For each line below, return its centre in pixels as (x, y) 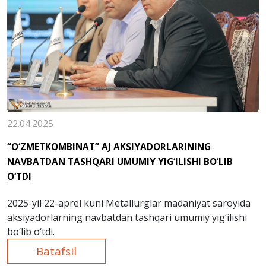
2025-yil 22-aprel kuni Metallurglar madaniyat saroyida (129, 203)
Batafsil (56, 251)
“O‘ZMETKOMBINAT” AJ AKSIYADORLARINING (109, 147)
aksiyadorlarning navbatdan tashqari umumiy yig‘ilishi (127, 218)
